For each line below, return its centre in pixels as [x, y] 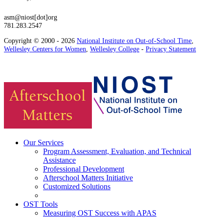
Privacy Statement [171, 49]
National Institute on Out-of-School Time [134, 41]
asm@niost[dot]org [31, 17]
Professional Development [84, 169]
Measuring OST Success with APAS [100, 213]
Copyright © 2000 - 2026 [40, 41]
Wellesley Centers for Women [45, 49]
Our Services [44, 142]
